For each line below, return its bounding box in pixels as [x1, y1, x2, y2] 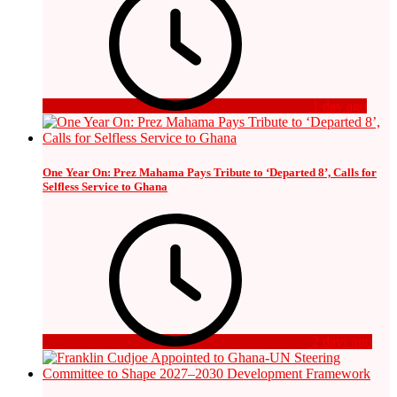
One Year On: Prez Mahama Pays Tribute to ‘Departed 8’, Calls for [43, 166, 377, 180]
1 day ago [308, 97, 367, 113]
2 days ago [308, 334, 372, 350]
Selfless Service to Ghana [43, 180, 167, 194]
